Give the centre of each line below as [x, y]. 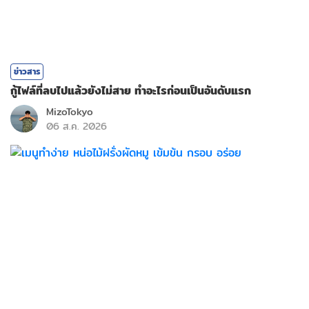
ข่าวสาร [27, 71]
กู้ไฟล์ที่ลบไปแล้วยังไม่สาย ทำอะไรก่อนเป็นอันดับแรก [131, 90]
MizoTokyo [70, 111]
